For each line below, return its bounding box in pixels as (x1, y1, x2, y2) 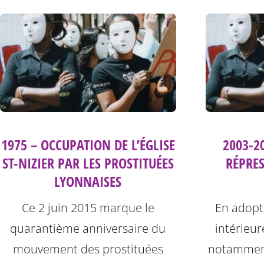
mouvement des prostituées (12, 241, 163, 258)
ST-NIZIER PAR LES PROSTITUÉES (2, 153, 174, 173)
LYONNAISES (54, 171, 122, 192)
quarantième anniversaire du (10, 220, 166, 237)
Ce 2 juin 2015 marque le (21, 200, 154, 216)
